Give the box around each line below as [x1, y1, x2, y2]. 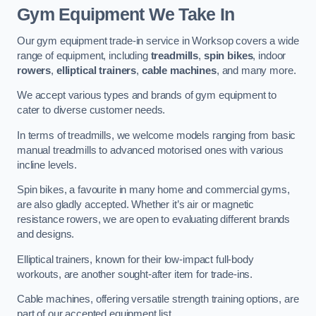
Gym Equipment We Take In [17, 5, 235, 25]
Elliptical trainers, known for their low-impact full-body [17, 253, 254, 265]
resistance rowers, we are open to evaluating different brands [17, 214, 291, 226]
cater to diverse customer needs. [17, 104, 166, 116]
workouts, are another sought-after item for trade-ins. [17, 268, 253, 280]
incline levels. [17, 159, 77, 171]
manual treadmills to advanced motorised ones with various [17, 144, 284, 156]
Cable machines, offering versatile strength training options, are [17, 293, 299, 305]
